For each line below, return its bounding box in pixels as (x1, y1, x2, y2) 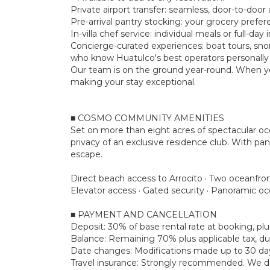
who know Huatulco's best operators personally (71, 52, 269, 63)
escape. (71, 148, 102, 160)
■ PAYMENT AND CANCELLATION (71, 209, 217, 220)
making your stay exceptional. (71, 76, 196, 87)
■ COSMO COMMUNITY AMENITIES (71, 112, 224, 124)
